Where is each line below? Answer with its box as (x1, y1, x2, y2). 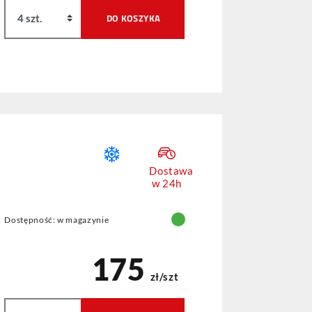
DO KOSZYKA (106, 10, 162, 25)
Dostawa (149, 164, 194, 178)
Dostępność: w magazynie (4, 214, 109, 225)
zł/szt (150, 270, 179, 283)
